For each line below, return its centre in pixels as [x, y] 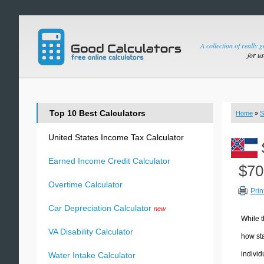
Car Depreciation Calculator [100, 208]
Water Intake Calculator [92, 255]
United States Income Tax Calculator [116, 137]
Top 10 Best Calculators [98, 113]
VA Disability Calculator [91, 232]
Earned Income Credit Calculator [109, 161]
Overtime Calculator [85, 184]
